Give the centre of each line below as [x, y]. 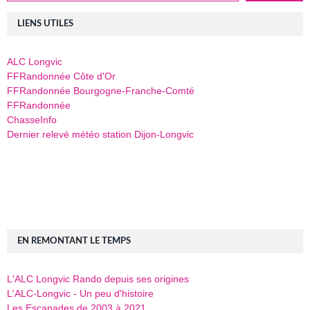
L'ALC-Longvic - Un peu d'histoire [80, 294]
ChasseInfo [32, 120]
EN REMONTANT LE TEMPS [74, 241]
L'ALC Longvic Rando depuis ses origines [98, 279]
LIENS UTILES [45, 24]
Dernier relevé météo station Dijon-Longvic [100, 135]
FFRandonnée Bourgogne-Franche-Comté [101, 91]
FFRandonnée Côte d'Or [61, 76]
